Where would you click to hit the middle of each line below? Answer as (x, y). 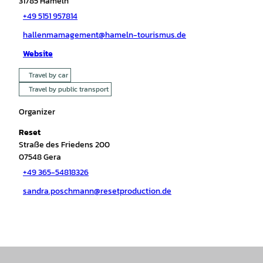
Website (38, 54)
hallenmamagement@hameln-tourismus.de (104, 35)
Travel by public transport (69, 89)
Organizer (37, 112)
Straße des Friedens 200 (64, 144)
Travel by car (48, 75)
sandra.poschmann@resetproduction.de (97, 191)
